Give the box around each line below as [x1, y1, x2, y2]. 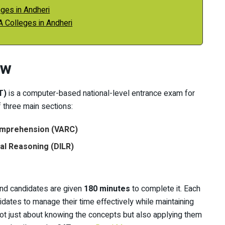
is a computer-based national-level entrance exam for [7, 87, 195, 100]
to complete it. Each [130, 183, 200, 195]
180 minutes [84, 183, 130, 195]
